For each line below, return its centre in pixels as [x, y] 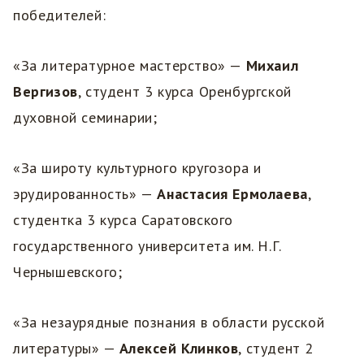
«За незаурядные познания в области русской [169, 322]
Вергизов [45, 91]
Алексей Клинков [179, 348]
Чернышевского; [68, 271]
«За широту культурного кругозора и [137, 167]
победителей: [60, 15]
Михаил [272, 65]
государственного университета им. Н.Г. [147, 245]
